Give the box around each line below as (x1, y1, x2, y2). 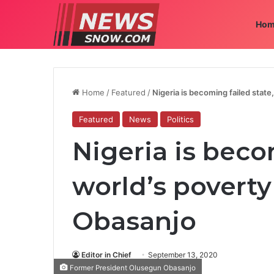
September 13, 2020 (148, 250, 218, 259)
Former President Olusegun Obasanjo (68, 264, 196, 272)
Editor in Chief (81, 250, 131, 259)
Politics (167, 114, 194, 124)
